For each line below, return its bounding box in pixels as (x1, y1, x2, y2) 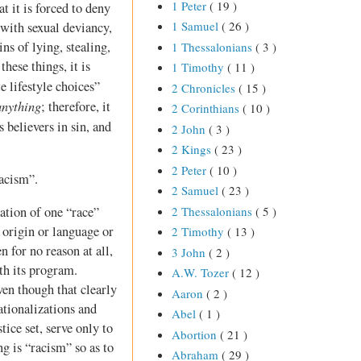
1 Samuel (171, 18, 222, 35)
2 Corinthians (171, 100, 243, 117)
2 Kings (171, 141, 214, 158)
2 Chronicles (171, 79, 239, 96)
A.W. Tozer (171, 264, 232, 281)
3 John (171, 243, 209, 260)
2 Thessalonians (171, 202, 255, 219)
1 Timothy (171, 59, 227, 76)
